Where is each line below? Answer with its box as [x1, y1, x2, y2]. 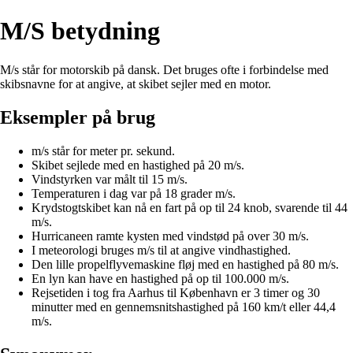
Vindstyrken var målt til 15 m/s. [32, 172, 188, 186]
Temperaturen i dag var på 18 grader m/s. [32, 186, 236, 200]
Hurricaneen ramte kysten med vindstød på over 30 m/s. [32, 229, 309, 243]
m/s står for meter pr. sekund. [32, 143, 175, 158]
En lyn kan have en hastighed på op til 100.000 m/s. [32, 271, 289, 285]
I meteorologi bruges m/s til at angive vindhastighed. [32, 243, 291, 257]
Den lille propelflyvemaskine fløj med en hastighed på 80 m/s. [32, 257, 339, 271]
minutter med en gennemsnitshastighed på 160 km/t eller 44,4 [32, 299, 336, 314]
